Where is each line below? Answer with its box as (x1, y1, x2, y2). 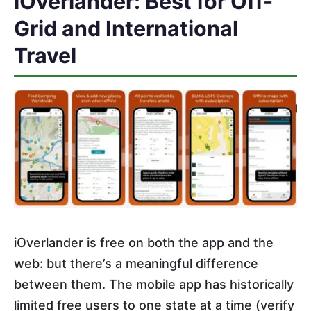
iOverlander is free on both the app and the (14, 235, 274, 250)
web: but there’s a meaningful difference (14, 255, 258, 271)
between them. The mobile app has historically (14, 276, 294, 292)
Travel (14, 42, 76, 68)
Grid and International (14, 15, 238, 41)
